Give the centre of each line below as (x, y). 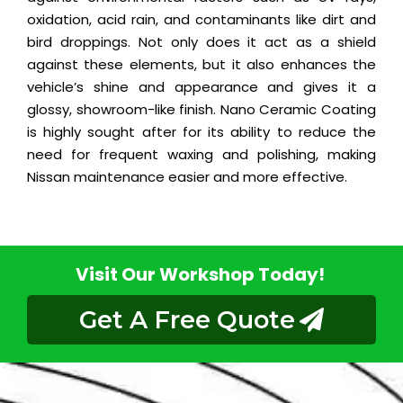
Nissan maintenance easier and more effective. (187, 177)
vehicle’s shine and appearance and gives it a (201, 87)
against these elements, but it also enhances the (201, 65)
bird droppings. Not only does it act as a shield (201, 42)
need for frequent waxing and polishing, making (201, 155)
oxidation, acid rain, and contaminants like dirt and (201, 20)
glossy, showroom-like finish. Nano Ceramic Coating (201, 110)
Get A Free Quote (187, 320)
